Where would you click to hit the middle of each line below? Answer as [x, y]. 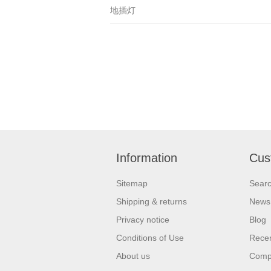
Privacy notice [143, 219]
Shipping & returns [152, 201]
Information [147, 158]
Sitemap [132, 183]
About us [133, 256]
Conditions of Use [150, 237]
